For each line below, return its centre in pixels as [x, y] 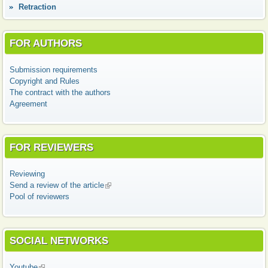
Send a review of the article [57, 185]
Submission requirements [54, 69]
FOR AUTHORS [46, 43]
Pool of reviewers [39, 197]
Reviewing [27, 174]
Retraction [37, 7]
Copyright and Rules [45, 81]
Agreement [28, 103]
